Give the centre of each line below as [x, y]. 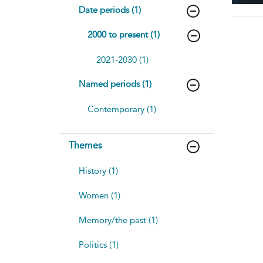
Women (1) [100, 195]
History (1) [98, 171]
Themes [85, 145]
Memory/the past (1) [118, 220]
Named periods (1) [115, 84]
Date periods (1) [110, 10]
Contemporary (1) [122, 109]
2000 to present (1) [124, 34]
